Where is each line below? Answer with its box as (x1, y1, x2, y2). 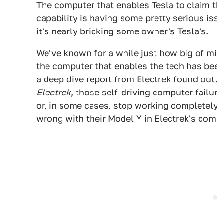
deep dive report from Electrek (44, 74, 171, 84)
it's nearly (36, 26, 80, 36)
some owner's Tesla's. (114, 26, 208, 36)
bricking (80, 26, 114, 36)
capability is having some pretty (36, 13, 173, 23)
